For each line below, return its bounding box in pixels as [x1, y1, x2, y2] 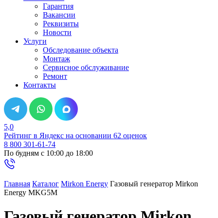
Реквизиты [43, 19, 79, 28]
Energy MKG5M [4, 188, 57, 197]
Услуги [23, 37, 47, 45]
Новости [43, 28, 72, 36]
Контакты [23, 81, 56, 89]
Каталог [32, 180, 59, 188]
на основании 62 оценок [64, 131, 147, 140]
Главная [4, 180, 30, 188]
